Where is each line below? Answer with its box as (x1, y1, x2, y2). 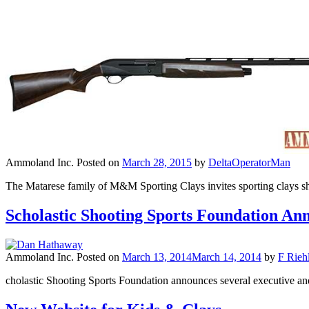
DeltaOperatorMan (208, 157, 290, 169)
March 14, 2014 (192, 250, 261, 263)
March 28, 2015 (122, 157, 192, 169)
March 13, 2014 (122, 250, 192, 263)
